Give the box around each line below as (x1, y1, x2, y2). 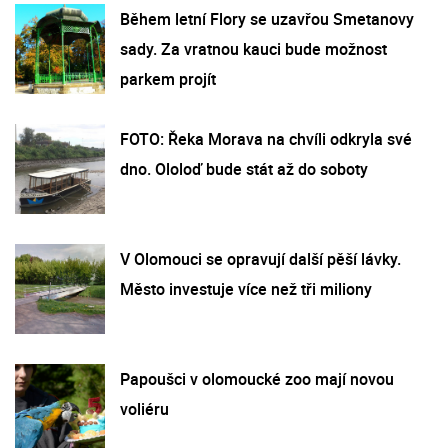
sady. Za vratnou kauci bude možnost (120, 37, 387, 60)
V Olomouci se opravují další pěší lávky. (120, 247, 401, 270)
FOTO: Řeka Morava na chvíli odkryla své (120, 127, 412, 150)
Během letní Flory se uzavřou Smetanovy (120, 7, 414, 30)
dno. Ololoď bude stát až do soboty (120, 157, 368, 180)
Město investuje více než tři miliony (120, 277, 372, 300)
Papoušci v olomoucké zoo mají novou (120, 367, 394, 390)
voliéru (120, 397, 169, 420)
